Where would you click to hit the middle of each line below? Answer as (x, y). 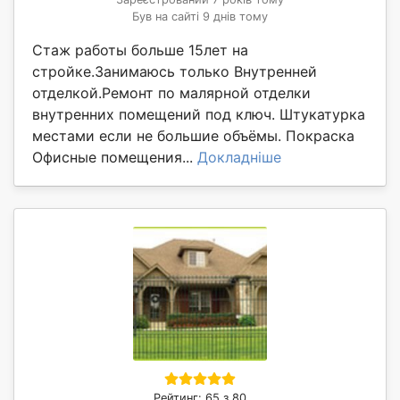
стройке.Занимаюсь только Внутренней (175, 72)
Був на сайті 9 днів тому (200, 17)
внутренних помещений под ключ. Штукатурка (199, 115)
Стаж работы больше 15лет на (140, 50)
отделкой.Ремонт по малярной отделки (171, 93)
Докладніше (239, 158)
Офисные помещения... (115, 158)
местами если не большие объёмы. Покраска (193, 136)
